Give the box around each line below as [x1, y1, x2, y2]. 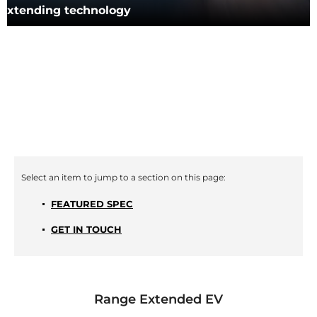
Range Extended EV [94, 292, 223, 307]
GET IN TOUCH [51, 224, 122, 235]
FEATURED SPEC [51, 198, 133, 209]
